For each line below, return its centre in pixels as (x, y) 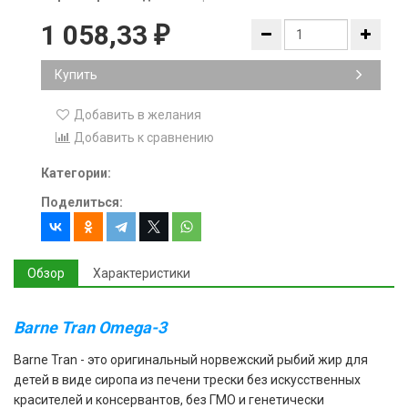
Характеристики (142, 273)
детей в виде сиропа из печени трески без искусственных (187, 380)
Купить (76, 75)
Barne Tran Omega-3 (90, 327)
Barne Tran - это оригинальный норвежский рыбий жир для (191, 360)
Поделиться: (82, 202)
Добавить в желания (138, 115)
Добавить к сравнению (143, 138)
